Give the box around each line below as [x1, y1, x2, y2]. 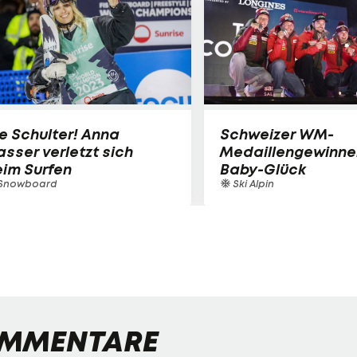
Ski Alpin [230, 177, 274, 190]
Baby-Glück [220, 159, 306, 178]
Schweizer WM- [220, 124, 334, 143]
